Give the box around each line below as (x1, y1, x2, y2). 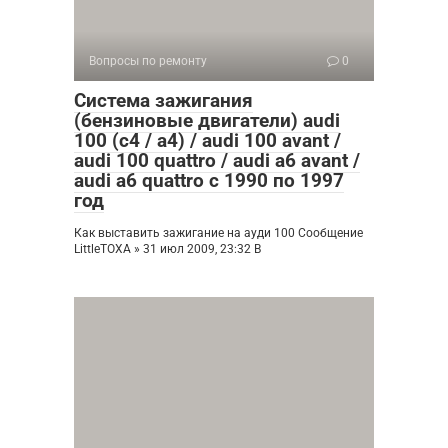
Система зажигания (74, 89, 253, 113)
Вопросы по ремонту (89, 54, 207, 69)
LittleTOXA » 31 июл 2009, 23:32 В (74, 242, 261, 257)
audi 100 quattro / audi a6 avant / (74, 149, 360, 173)
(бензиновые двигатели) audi (74, 109, 340, 133)
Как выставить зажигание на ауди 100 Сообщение (74, 226, 363, 241)
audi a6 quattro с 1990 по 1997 (74, 169, 344, 193)
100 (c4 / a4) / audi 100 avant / (74, 129, 341, 153)
